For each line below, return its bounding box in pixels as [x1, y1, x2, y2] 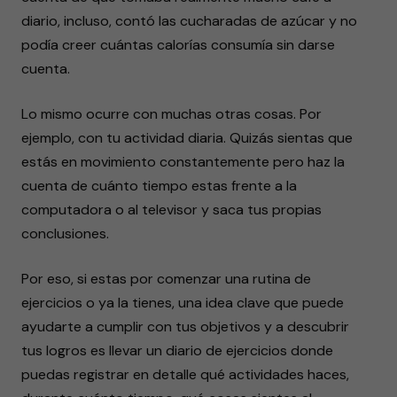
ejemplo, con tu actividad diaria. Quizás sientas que [21, 128, 353, 147]
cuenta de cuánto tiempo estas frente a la [21, 176, 297, 195]
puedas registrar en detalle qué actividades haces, [21, 365, 349, 384]
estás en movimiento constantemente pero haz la [21, 152, 345, 171]
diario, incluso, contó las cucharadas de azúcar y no [21, 12, 357, 30]
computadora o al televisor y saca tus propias [21, 200, 322, 219]
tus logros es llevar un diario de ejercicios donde [21, 341, 333, 360]
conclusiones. [21, 224, 109, 243]
